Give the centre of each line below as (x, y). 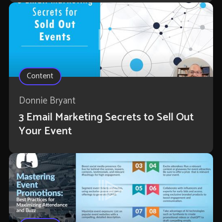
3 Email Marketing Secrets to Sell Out (106, 118)
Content (40, 76)
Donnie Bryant (47, 101)
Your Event (45, 132)
